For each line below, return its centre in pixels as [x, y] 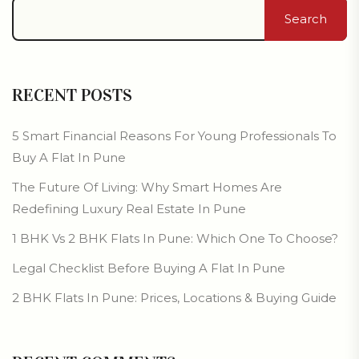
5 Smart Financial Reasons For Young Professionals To [174, 135]
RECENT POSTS [72, 95]
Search [306, 18]
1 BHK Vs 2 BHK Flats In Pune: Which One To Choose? [175, 238]
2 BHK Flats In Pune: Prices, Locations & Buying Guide [174, 297]
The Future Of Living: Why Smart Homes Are [147, 187]
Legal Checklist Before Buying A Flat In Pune [149, 268]
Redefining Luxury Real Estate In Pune [129, 208]
